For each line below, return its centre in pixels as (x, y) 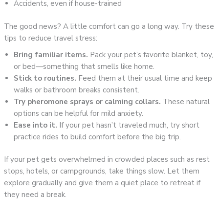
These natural (186, 101)
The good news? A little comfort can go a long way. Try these (109, 26)
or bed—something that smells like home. (84, 66)
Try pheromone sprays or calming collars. (88, 101)
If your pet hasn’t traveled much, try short (129, 125)
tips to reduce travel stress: (51, 38)
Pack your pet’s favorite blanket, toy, (151, 55)
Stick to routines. (45, 78)
